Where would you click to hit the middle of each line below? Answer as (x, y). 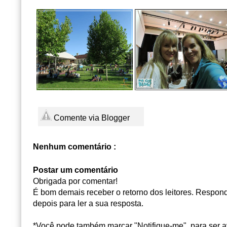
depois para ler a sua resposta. (88, 203)
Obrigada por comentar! (75, 181)
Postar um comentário (75, 170)
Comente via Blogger (91, 118)
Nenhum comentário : (74, 146)
